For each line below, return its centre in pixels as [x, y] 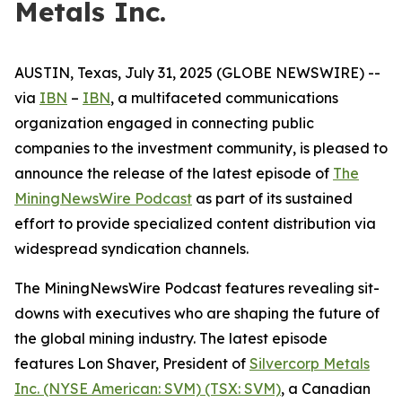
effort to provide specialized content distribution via [195, 223]
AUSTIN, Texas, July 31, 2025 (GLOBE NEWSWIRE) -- [197, 73]
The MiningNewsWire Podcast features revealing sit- [197, 288]
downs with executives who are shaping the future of [197, 313]
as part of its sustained [272, 198]
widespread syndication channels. [131, 249]
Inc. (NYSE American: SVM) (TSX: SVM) [148, 389]
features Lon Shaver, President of [132, 363]
